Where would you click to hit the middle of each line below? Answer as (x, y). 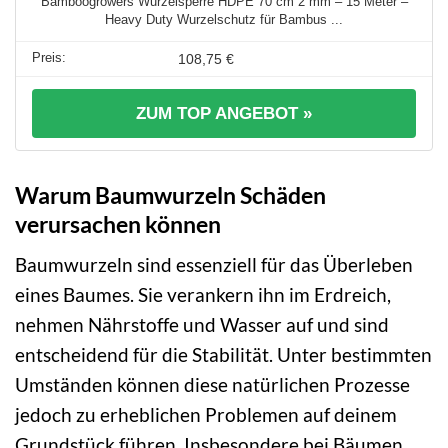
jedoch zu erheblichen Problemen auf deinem (206, 415)
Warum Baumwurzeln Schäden (170, 194)
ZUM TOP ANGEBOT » (224, 113)
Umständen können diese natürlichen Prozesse (212, 385)
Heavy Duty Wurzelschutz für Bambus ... (224, 19)
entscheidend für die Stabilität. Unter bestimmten (223, 355)
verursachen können (118, 223)
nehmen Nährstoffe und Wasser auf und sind (202, 325)
